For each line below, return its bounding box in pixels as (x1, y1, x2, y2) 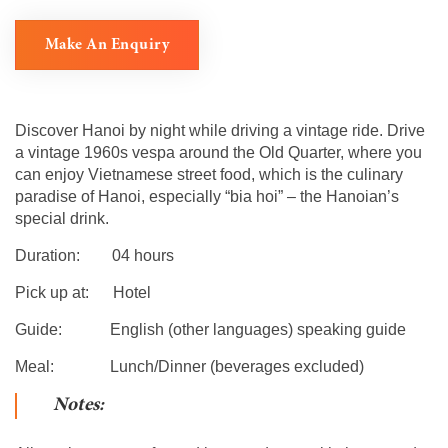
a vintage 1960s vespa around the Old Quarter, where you (15, 144, 422, 162)
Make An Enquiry (44, 37, 169, 54)
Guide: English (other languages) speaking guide (15, 321, 406, 339)
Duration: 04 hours (15, 247, 174, 265)
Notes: (53, 396, 104, 416)
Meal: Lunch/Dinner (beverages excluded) (15, 358, 364, 376)
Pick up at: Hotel (15, 284, 151, 302)
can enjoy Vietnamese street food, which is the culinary (15, 166, 403, 184)
